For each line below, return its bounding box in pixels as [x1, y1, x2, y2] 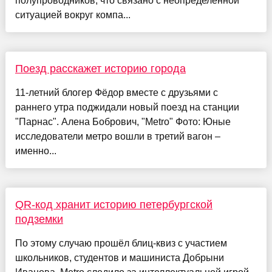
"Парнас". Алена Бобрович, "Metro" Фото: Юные [15, 117, 231, 127]
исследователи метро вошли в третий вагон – [15, 131, 220, 142]
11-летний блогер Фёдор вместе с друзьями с [15, 87, 218, 98]
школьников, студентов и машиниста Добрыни [15, 253, 224, 263]
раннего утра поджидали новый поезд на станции [15, 102, 239, 113]
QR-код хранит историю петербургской [15, 199, 212, 211]
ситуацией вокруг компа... [15, 10, 131, 21]
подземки [15, 213, 63, 226]
